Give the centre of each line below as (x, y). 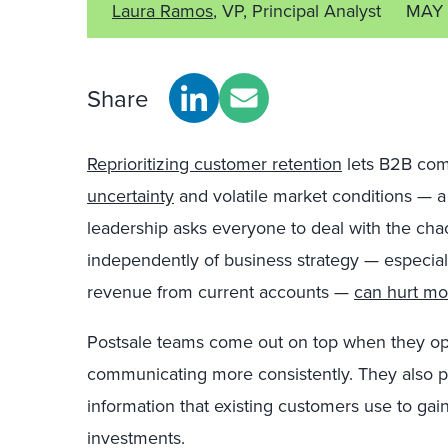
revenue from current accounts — (220, 291)
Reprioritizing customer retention (214, 163)
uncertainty (130, 195)
